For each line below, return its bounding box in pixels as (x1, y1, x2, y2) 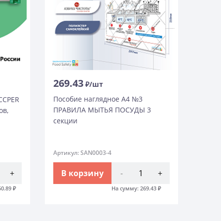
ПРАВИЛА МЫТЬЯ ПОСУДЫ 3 (53, 105, 151, 114)
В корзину (61, 168, 104, 179)
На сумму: (111, 184, 140, 192)
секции (53, 115, 77, 125)
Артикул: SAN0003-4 (53, 148, 111, 157)
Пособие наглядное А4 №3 (53, 94, 143, 104)
